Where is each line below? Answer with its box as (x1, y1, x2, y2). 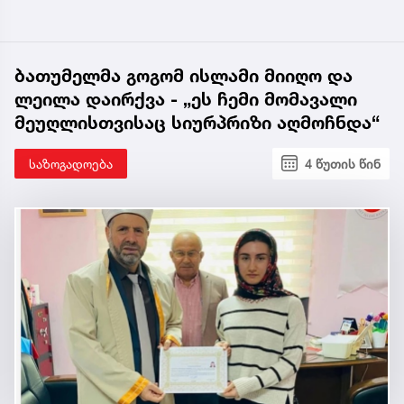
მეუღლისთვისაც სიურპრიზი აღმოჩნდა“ (14, 111, 380, 133)
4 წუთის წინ (305, 155, 381, 171)
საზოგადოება (29, 155, 113, 171)
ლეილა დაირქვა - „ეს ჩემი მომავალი (14, 87, 357, 110)
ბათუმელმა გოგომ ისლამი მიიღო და (14, 64, 353, 87)
